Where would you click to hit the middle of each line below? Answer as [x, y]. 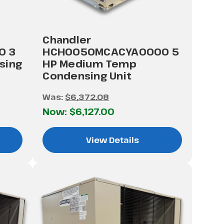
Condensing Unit [87, 75]
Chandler [67, 39]
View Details [112, 140]
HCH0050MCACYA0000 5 [111, 51]
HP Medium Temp [89, 63]
